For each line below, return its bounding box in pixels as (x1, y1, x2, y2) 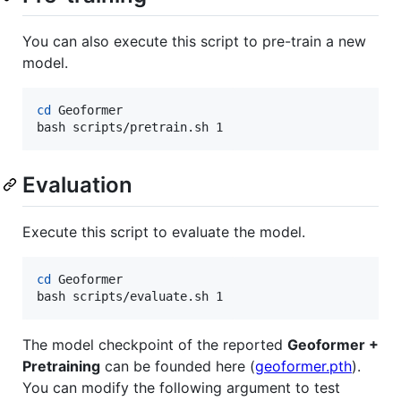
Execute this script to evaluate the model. (22, 222, 305, 241)
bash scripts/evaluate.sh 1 (37, 288, 223, 303)
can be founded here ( (100, 356, 255, 375)
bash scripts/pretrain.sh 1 (37, 120, 223, 135)
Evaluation (22, 172, 132, 199)
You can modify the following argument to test (22, 378, 340, 397)
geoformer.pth (255, 356, 352, 375)
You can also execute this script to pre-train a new (22, 32, 366, 51)
